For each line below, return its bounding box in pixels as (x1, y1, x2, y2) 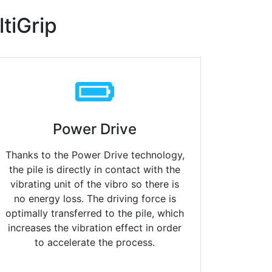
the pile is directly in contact (9, 163, 143, 176)
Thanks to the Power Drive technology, (5, 149, 185, 161)
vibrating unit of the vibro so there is (10, 178, 179, 191)
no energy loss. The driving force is (13, 192, 176, 205)
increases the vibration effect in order (8, 222, 182, 234)
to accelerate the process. (35, 236, 155, 249)
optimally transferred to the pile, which (5, 207, 184, 220)
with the (143, 163, 180, 176)
